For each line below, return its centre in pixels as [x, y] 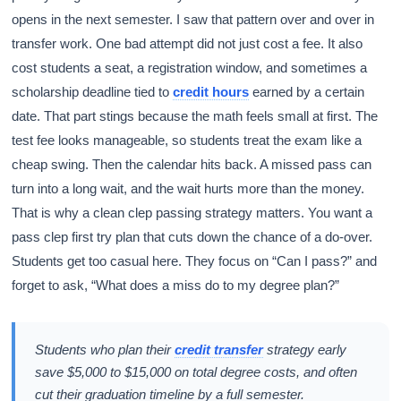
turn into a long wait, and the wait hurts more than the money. [188, 189]
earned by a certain [307, 92]
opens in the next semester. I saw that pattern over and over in [193, 20]
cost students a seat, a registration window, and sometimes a [190, 68]
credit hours [211, 92]
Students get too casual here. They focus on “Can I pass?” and [195, 261]
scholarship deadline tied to [93, 92]
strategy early [305, 350]
